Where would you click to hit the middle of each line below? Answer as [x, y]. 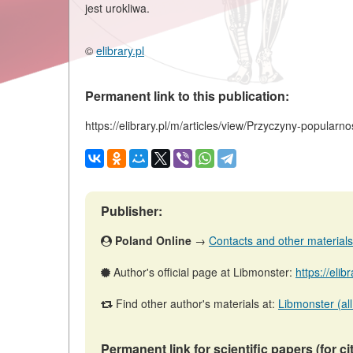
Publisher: [132, 210]
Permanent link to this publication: [187, 95]
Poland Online [153, 240]
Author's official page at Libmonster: [203, 271]
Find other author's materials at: [195, 303]
